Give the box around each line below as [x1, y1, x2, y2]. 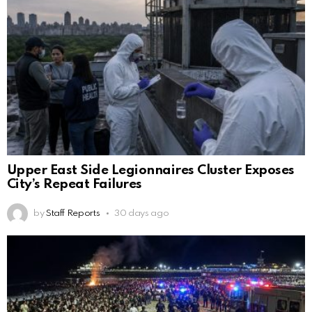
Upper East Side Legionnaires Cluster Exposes [7, 164, 295, 178]
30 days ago [114, 208, 169, 218]
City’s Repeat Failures [7, 178, 142, 192]
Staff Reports [45, 208, 100, 218]
